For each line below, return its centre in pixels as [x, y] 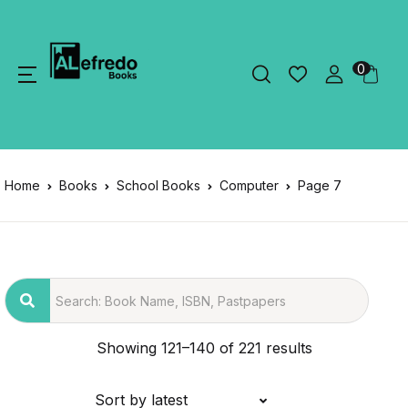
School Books [158, 185]
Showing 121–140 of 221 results [204, 348]
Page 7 [320, 185]
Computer [249, 185]
